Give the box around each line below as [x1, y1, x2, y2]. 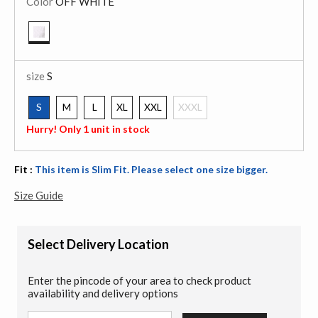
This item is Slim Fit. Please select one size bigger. [35, 163, 268, 175]
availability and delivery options [28, 286, 178, 300]
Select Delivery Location [28, 236, 169, 252]
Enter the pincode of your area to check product [28, 273, 251, 287]
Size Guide [14, 188, 63, 202]
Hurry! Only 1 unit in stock [26, 123, 150, 135]
